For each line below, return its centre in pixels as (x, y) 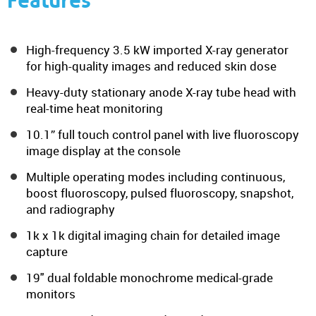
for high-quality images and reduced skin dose (151, 66)
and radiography (71, 209)
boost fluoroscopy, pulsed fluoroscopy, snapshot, (160, 193)
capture (47, 251)
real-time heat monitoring (95, 108)
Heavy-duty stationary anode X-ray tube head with (161, 92)
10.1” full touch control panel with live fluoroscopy (163, 134)
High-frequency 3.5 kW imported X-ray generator (157, 50)
